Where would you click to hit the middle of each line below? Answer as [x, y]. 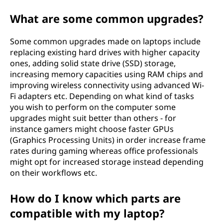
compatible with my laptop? [87, 213]
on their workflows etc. [54, 172]
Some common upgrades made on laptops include [105, 41]
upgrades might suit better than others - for [93, 118]
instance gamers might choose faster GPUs [92, 129]
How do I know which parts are [95, 198]
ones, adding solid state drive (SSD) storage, [93, 63]
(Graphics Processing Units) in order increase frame [108, 140]
